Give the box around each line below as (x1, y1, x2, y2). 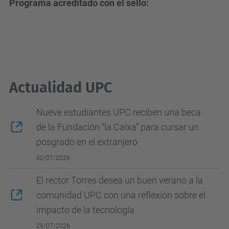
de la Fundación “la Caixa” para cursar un (36, 122, 199, 132)
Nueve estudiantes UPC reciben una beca (36, 107, 201, 118)
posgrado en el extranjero (36, 136, 138, 147)
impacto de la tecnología (36, 204, 134, 215)
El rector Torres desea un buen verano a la (36, 175, 203, 186)
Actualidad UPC (9, 79, 112, 97)
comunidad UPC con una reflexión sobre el (36, 190, 205, 200)
